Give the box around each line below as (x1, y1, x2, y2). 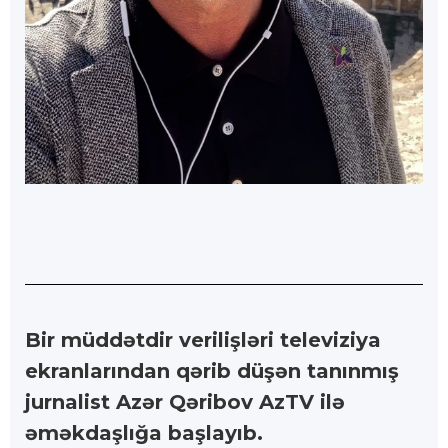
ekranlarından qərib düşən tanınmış (25, 358, 399, 383)
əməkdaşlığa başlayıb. (25, 420, 263, 445)
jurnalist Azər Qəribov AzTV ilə (25, 389, 345, 414)
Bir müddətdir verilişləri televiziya (25, 327, 381, 352)
